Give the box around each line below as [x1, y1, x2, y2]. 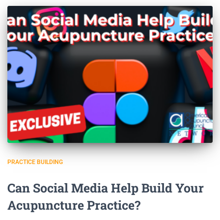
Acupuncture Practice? [7, 196, 140, 213]
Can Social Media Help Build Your [7, 179, 204, 196]
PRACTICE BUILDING [7, 158, 63, 165]
